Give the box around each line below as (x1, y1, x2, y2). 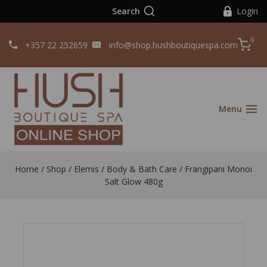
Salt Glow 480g (104, 175, 163, 187)
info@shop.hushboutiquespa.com (108, 39, 238, 51)
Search (111, 5, 140, 17)
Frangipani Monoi (185, 163, 252, 175)
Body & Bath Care (107, 163, 177, 175)
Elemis (74, 163, 99, 175)
